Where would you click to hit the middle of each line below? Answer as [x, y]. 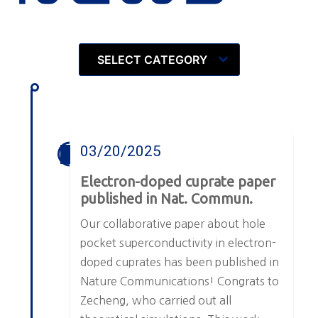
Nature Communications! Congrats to [180, 281]
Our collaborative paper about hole [173, 224]
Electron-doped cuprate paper [178, 182]
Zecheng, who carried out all [156, 301]
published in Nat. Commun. [167, 199]
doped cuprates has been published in [180, 262]
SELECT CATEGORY [152, 60]
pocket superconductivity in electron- [179, 243]
